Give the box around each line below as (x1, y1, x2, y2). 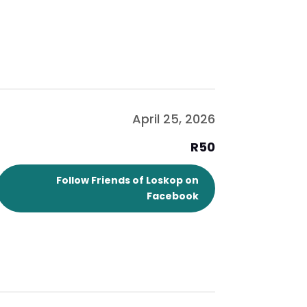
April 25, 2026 (132, 110, 215, 128)
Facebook (146, 189, 199, 204)
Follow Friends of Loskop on (56, 173, 199, 188)
